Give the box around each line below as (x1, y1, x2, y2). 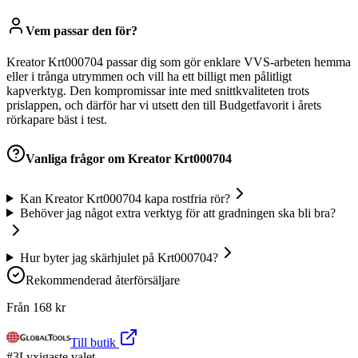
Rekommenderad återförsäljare (26, 272, 180, 287)
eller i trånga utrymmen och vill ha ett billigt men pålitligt (6, 70, 292, 84)
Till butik (70, 335, 119, 349)
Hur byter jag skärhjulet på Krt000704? (19, 250, 218, 265)
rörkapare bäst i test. (6, 113, 107, 127)
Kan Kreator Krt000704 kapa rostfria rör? (19, 191, 230, 205)
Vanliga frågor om (26, 152, 128, 166)
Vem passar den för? (26, 23, 137, 38)
